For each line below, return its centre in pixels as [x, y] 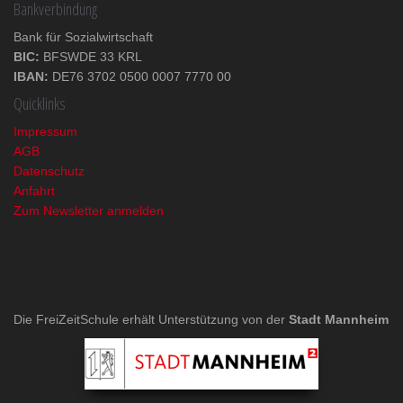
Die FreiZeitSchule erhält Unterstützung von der [151, 319]
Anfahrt [34, 190]
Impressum [45, 131]
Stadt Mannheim [339, 319]
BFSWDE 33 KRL [91, 56]
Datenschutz [49, 170]
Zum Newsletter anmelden [89, 210]
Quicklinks [40, 103]
